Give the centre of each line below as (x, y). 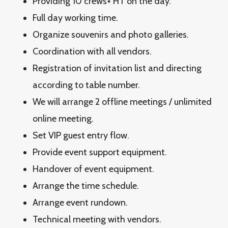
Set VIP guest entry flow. (81, 135)
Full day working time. (75, 18)
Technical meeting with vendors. (97, 219)
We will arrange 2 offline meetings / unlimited (122, 102)
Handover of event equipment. (93, 169)
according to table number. (86, 85)
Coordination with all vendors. (92, 51)
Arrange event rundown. (80, 203)
